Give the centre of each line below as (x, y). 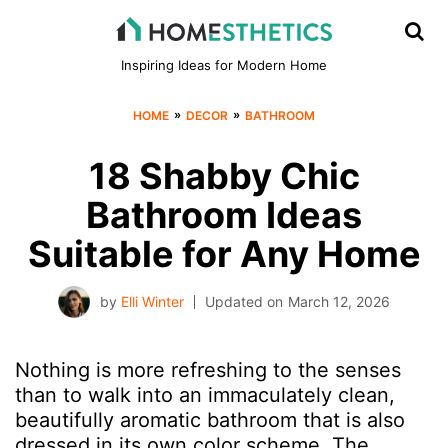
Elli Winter (152, 301)
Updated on (244, 301)
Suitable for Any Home (224, 254)
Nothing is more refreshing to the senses (208, 370)
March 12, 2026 (339, 301)
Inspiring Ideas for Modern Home (224, 64)
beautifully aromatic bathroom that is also (210, 420)
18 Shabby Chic (224, 176)
